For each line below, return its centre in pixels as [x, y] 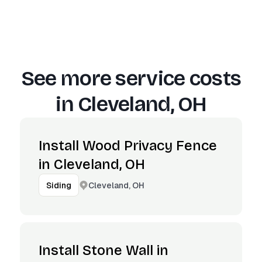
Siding [59, 185]
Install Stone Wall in [104, 250]
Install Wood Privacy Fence [128, 146]
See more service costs [131, 79]
